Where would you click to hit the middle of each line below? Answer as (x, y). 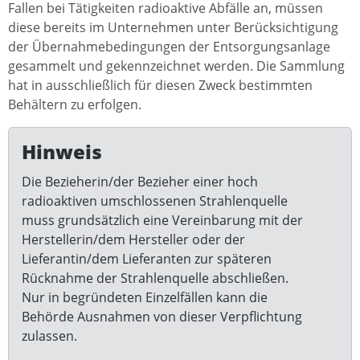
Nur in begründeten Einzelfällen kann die (145, 297)
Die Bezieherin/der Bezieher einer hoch (140, 181)
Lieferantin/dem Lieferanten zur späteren (147, 258)
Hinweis (62, 151)
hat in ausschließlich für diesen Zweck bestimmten (160, 85)
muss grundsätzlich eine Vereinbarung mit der (162, 220)
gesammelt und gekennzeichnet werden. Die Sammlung (176, 65)
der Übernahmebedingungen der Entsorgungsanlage (169, 46)
